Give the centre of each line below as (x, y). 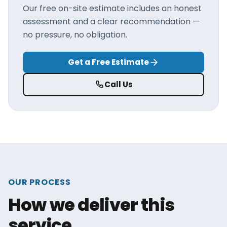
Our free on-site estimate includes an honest (112, 8)
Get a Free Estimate (108, 62)
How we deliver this (91, 205)
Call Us (119, 84)
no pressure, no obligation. (75, 35)
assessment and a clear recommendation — (111, 22)
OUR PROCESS (40, 182)
